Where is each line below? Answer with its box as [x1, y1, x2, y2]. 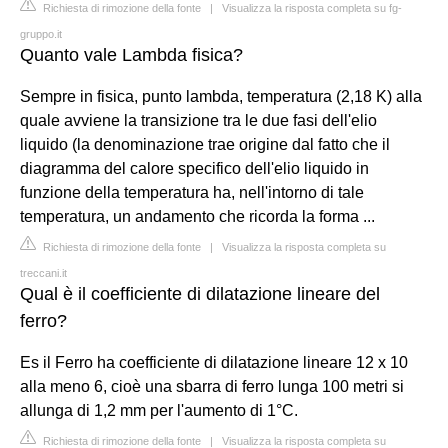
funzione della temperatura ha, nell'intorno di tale [20, 184, 364, 202]
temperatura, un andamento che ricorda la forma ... [20, 208, 375, 226]
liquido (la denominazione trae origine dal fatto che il [20, 136, 390, 154]
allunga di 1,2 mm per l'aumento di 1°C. [20, 402, 298, 420]
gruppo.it [20, 28, 62, 41]
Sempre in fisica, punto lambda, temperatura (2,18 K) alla [20, 88, 422, 106]
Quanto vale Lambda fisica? [20, 45, 243, 66]
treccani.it [20, 267, 67, 280]
